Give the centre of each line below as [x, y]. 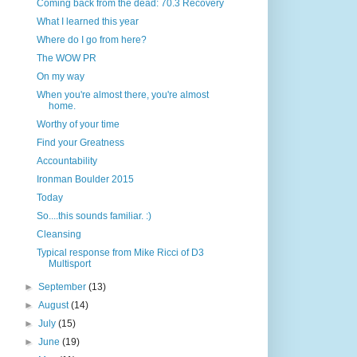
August [55, 305]
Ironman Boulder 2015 [85, 179]
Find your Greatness [80, 142]
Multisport [69, 263]
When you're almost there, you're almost [122, 94]
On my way [60, 76]
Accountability [67, 161]
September [64, 286]
